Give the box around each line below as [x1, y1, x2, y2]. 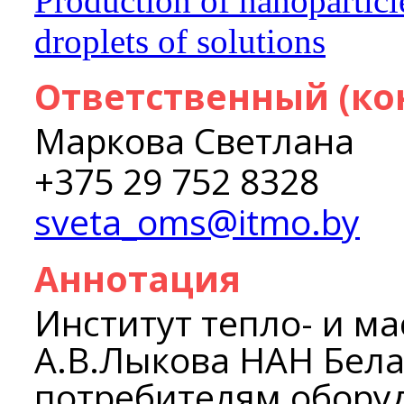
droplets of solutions [34, 22, 326, 60]
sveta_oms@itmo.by [34, 197, 360, 245]
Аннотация [34, 254, 241, 302]
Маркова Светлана [34, 116, 354, 164]
